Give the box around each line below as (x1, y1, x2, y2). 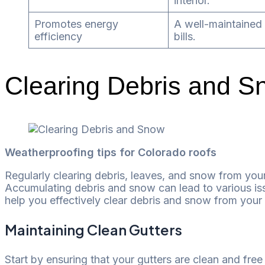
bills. (174, 30, 196, 43)
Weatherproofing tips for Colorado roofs (5, 146, 216, 159)
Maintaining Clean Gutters (5, 221, 182, 239)
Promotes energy (34, 17, 118, 30)
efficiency (34, 30, 82, 43)
